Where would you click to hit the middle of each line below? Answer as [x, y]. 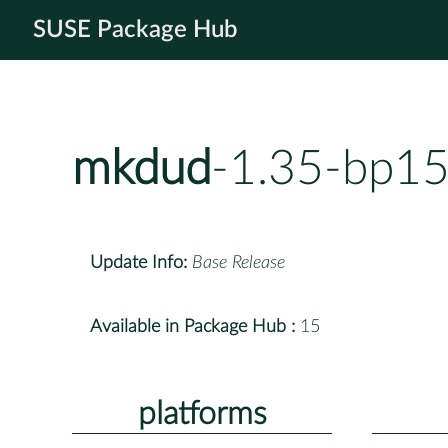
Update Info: [138, 262]
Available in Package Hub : [192, 326]
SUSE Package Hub [135, 30]
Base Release [238, 262]
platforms [202, 413]
